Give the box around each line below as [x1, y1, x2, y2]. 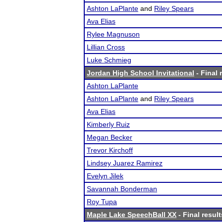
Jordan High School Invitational [87, 69, 194, 77]
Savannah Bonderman [87, 185, 157, 193]
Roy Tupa [87, 198, 117, 206]
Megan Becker [87, 133, 132, 141]
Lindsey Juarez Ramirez [87, 159, 163, 167]
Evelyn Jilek [87, 172, 123, 180]
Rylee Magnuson [87, 30, 140, 38]
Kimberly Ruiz [87, 120, 130, 128]
